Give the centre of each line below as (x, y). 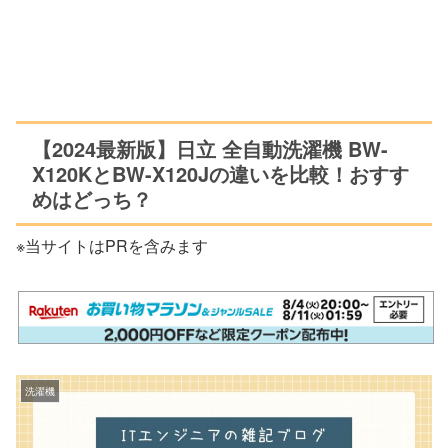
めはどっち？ (92, 199)
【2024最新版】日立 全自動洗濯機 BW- (210, 149)
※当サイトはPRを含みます (112, 246)
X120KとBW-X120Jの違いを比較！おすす (220, 174)
